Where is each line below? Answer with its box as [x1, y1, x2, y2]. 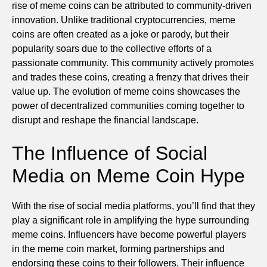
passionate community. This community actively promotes [12, 57, 254, 68]
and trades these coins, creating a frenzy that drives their [12, 72, 249, 82]
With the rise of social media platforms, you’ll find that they [12, 200, 255, 211]
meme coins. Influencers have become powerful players [12, 229, 246, 240]
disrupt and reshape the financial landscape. [12, 114, 198, 125]
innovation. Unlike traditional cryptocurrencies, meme [12, 14, 235, 25]
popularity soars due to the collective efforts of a [12, 43, 212, 54]
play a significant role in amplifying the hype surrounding [12, 215, 249, 225]
